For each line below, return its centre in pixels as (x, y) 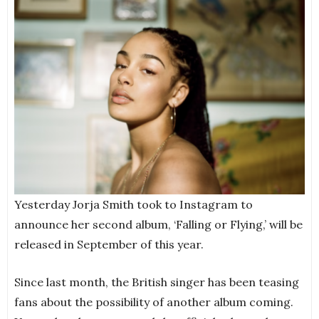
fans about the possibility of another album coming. (154, 302)
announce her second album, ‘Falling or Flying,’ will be (158, 225)
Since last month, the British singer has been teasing (157, 282)
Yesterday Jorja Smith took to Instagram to (134, 205)
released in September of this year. (109, 245)
